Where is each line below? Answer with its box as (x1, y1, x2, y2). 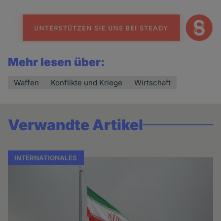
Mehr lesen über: (8, 55, 106, 70)
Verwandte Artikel (8, 116, 144, 134)
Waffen (14, 78, 39, 88)
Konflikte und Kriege (51, 78, 123, 88)
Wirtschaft (134, 78, 171, 88)
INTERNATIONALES (14, 154, 77, 162)
